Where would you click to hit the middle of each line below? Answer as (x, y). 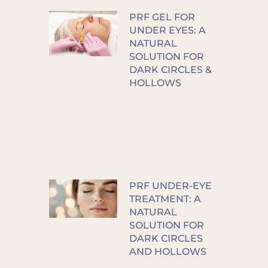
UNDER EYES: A (167, 31)
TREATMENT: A (165, 199)
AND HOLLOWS (167, 252)
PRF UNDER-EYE (170, 186)
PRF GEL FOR (162, 17)
